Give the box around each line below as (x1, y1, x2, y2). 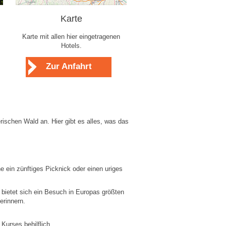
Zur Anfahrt (45, 62, 92, 71)
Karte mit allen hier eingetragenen (22, 33, 120, 40)
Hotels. (61, 42, 82, 49)
